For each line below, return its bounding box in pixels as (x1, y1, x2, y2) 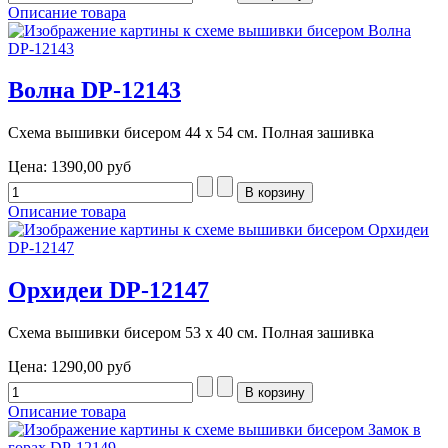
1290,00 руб (51, 358, 131, 376)
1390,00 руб (51, 158, 131, 176)
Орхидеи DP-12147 (8, 277, 209, 304)
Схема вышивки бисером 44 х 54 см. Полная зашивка (8, 124, 374, 142)
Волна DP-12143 (8, 77, 181, 104)
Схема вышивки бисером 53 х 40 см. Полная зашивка (8, 324, 374, 342)
